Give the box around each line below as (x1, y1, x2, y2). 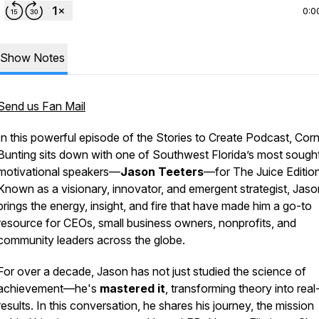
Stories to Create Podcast (156, 130, 289, 145)
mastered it (100, 281, 165, 296)
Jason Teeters (120, 164, 204, 179)
